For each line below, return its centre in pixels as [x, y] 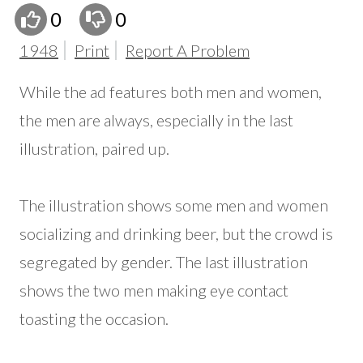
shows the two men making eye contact [154, 290]
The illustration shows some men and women [174, 205]
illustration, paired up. [94, 149]
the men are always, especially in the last [156, 120]
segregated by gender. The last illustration [164, 262]
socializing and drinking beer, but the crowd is [176, 234]
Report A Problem [188, 51]
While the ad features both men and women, [171, 92]
